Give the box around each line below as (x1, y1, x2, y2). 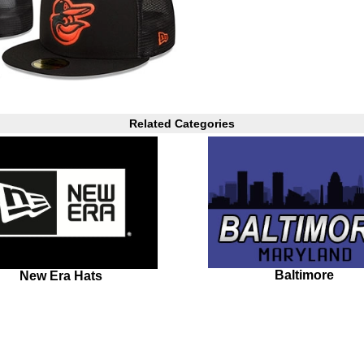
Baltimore (275, 268, 334, 283)
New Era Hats (19, 268, 102, 283)
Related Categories (129, 117, 235, 131)
